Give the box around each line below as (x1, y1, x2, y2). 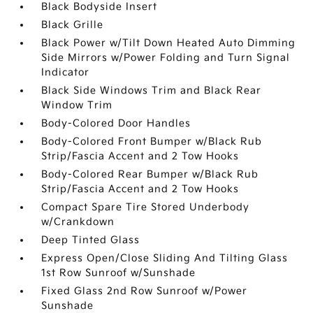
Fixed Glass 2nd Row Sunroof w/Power (41, 285, 248, 297)
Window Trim (41, 99, 113, 111)
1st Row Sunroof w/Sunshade (41, 267, 196, 279)
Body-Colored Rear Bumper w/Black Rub (41, 168, 259, 180)
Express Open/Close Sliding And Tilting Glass (41, 252, 289, 264)
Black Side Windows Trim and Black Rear (41, 85, 262, 96)
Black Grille (41, 19, 104, 31)
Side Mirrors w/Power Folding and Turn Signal (41, 52, 291, 64)
